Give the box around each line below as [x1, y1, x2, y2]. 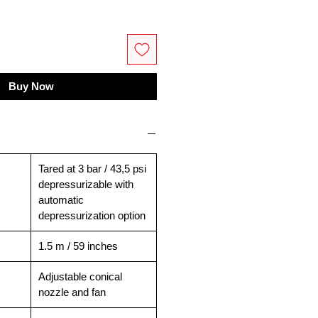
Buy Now [8, 79, 54, 92]
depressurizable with [38, 177, 133, 190]
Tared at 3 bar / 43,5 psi [38, 162, 146, 175]
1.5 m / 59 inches [38, 239, 118, 252]
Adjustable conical [38, 270, 122, 283]
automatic [38, 193, 84, 206]
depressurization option [38, 209, 146, 221]
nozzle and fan [38, 285, 106, 298]
